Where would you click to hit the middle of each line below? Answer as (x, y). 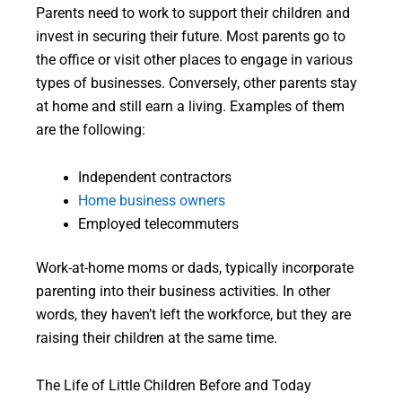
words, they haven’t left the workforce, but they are (193, 315)
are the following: (91, 130)
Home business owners (151, 201)
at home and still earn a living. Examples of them (190, 106)
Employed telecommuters (158, 224)
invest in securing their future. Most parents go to (191, 36)
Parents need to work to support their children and (193, 13)
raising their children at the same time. (157, 339)
